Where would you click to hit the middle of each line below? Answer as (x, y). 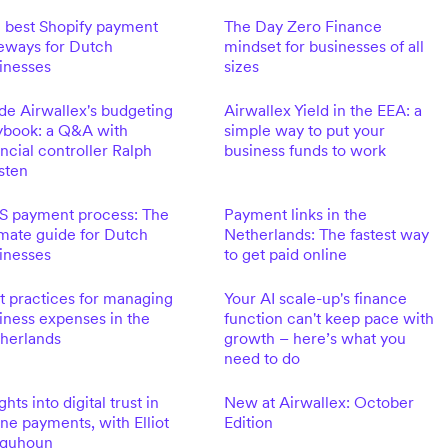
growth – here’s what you (314, 338)
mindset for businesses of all (323, 46)
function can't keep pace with (328, 318)
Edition (248, 422)
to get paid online (285, 254)
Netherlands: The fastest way (326, 234)
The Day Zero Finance (302, 26)
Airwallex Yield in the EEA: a (322, 110)
